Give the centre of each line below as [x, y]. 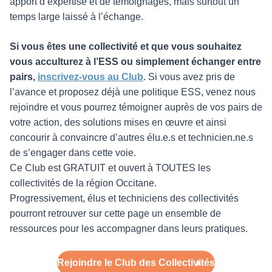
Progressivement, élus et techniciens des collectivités [124, 199]
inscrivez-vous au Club [90, 77]
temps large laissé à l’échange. [76, 17]
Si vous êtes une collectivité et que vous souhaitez [126, 47]
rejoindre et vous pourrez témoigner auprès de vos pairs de [136, 107]
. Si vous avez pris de [189, 77]
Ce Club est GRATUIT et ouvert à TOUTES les [110, 168]
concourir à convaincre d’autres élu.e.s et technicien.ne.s [131, 138]
